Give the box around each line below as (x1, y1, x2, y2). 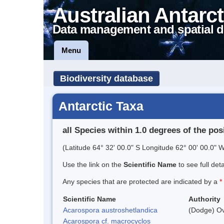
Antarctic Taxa (58, 99, 143, 113)
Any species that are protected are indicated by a (62, 177, 219, 185)
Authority (188, 194, 220, 203)
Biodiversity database (60, 73, 153, 83)
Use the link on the (62, 160, 123, 168)
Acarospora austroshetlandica (63, 205, 157, 214)
